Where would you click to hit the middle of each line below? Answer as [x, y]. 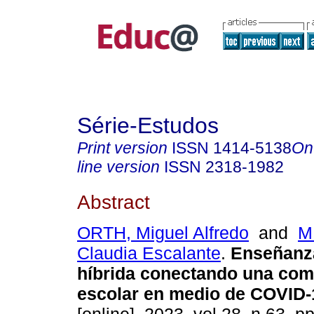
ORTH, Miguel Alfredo [163, 233]
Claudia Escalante [149, 253]
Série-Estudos [148, 125]
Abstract [114, 202]
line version [118, 167]
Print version [122, 148]
